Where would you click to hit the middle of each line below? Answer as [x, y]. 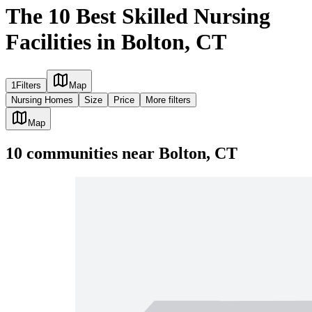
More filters [168, 100]
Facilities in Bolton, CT [116, 41]
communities [70, 154]
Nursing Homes [42, 100]
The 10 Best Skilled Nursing [138, 16]
